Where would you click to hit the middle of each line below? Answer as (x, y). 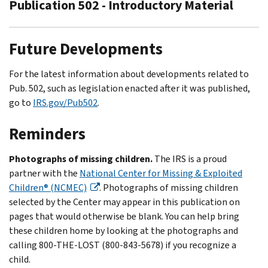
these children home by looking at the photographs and (124, 230)
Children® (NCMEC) (48, 187)
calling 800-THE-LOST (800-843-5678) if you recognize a (123, 245)
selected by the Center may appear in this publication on (124, 202)
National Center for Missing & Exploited (161, 173)
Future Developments (86, 49)
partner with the (44, 173)
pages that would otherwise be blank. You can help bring (124, 216)
